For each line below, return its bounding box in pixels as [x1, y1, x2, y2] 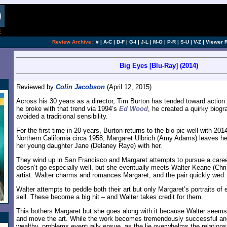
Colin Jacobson [56, 83, 105, 91]
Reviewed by [16, 83, 56, 91]
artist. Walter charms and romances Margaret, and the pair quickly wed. [16, 171, 226, 179]
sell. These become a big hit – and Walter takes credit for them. [16, 193, 203, 201]
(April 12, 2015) [105, 83, 152, 91]
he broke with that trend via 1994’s [16, 105, 119, 112]
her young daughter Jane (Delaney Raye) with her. [16, 142, 162, 149]
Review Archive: [52, 39, 93, 45]
